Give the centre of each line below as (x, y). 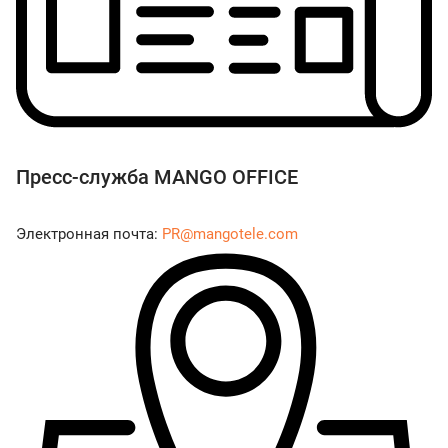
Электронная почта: (89, 234)
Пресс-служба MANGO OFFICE (157, 177)
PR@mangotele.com (230, 234)
